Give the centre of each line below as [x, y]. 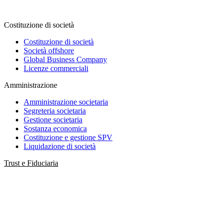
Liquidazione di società [60, 146]
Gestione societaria [53, 120]
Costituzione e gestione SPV [68, 137]
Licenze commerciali [56, 68]
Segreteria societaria [55, 111]
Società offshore [49, 51]
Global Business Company [65, 59]
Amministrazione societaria [66, 102]
